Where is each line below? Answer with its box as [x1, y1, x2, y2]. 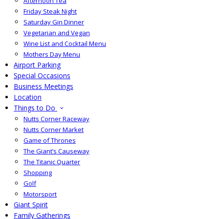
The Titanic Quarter [23, 157, 80, 166]
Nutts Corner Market [23, 125, 84, 134]
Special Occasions [14, 71, 70, 80]
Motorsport [23, 190, 57, 198]
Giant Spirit [14, 200, 48, 209]
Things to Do [14, 103, 55, 112]
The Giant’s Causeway [23, 147, 89, 155]
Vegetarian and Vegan [23, 28, 90, 37]
